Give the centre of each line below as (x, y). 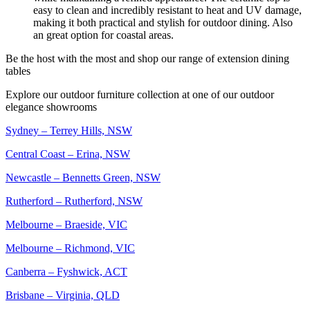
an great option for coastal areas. (103, 35)
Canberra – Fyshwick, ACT (66, 272)
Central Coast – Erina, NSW (68, 154)
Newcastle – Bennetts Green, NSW (83, 178)
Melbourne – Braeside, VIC (66, 225)
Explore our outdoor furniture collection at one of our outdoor (140, 95)
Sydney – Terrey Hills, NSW (69, 131)
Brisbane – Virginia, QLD (63, 295)
